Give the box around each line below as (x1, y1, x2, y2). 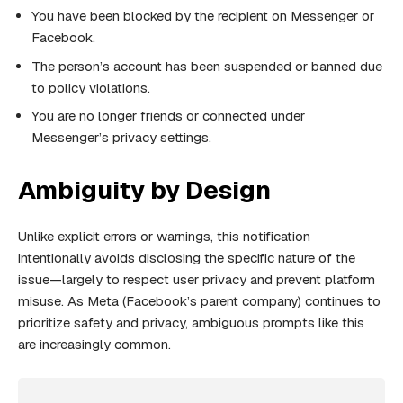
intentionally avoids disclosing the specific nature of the (18, 249, 355, 267)
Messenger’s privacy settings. (31, 129, 211, 147)
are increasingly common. (18, 336, 171, 354)
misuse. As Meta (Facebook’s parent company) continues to (18, 292, 381, 310)
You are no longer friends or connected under (31, 107, 305, 125)
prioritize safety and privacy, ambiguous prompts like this (18, 314, 364, 332)
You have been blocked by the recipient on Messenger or (31, 7, 374, 25)
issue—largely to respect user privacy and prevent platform (18, 271, 375, 289)
